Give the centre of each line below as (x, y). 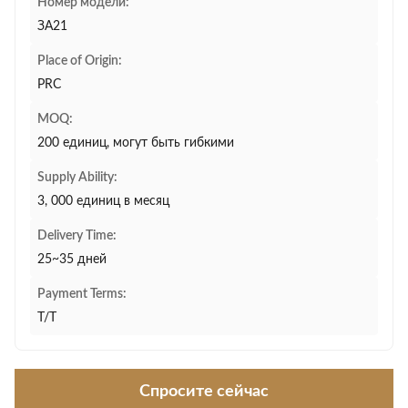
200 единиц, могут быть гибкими (136, 143)
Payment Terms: (82, 294)
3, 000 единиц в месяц (103, 201)
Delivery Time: (77, 236)
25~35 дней (72, 260)
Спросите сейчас (204, 392)
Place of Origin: (80, 61)
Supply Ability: (77, 178)
